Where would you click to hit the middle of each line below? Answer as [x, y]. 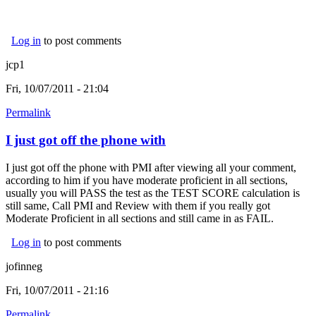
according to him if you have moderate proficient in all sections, [147, 180]
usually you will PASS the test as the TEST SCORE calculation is [153, 193]
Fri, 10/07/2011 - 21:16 [57, 290]
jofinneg [24, 266]
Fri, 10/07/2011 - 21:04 [57, 89]
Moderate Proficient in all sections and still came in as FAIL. [140, 218]
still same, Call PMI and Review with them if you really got [138, 205]
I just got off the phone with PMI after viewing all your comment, [151, 167]
